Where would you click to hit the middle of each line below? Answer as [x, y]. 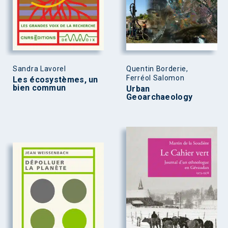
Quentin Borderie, [157, 68]
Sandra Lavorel [39, 68]
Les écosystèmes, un [55, 79]
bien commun [39, 88]
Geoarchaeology [160, 97]
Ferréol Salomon [155, 78]
